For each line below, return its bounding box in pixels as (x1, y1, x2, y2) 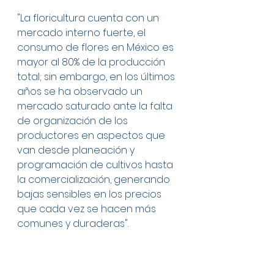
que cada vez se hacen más (17, 201, 158, 216)
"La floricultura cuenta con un (17, 10, 161, 25)
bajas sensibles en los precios (17, 187, 164, 201)
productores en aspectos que (17, 128, 168, 143)
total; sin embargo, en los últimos (17, 69, 177, 84)
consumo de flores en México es (17, 40, 176, 54)
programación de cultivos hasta (17, 157, 176, 172)
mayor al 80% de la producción (17, 54, 168, 69)
